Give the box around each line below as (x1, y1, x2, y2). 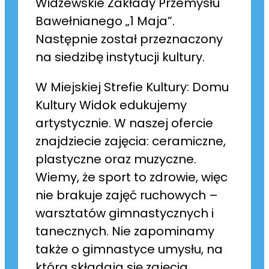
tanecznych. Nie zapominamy (35, 223, 215, 240)
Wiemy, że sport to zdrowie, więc (35, 169, 228, 186)
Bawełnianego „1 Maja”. (35, 13, 175, 30)
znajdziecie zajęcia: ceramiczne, (35, 133, 226, 150)
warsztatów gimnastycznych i (35, 205, 214, 222)
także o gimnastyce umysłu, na (35, 241, 223, 258)
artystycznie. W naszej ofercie (35, 115, 214, 132)
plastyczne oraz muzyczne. (35, 151, 197, 168)
